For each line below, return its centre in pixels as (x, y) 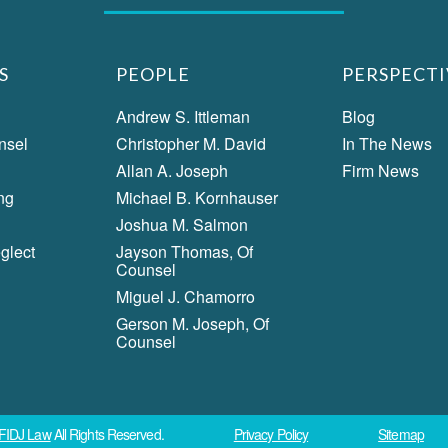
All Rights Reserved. (107, 433)
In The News (387, 143)
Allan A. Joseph (172, 170)
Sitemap (401, 433)
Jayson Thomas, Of (185, 251)
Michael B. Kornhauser (197, 197)
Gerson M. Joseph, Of (193, 323)
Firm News (381, 170)
